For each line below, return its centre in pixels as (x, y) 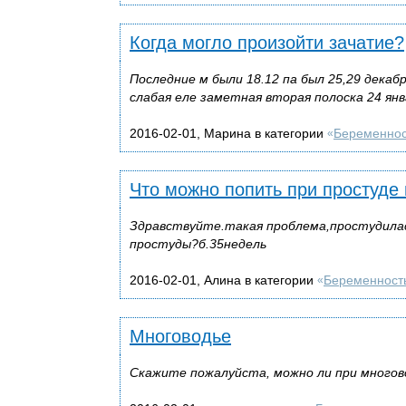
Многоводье (180, 336)
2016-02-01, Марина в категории (228, 133)
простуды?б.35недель (198, 243)
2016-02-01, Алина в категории (223, 280)
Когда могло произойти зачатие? (267, 42)
